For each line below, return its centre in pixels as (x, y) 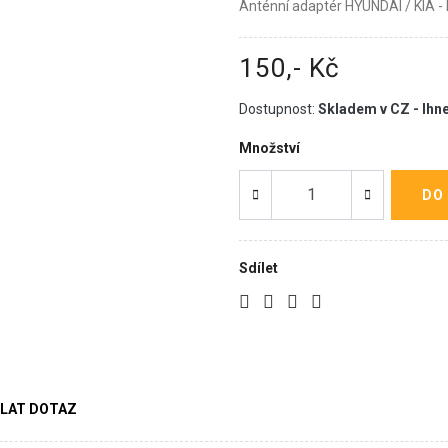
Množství (269, 148)
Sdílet (258, 268)
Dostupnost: (277, 109)
